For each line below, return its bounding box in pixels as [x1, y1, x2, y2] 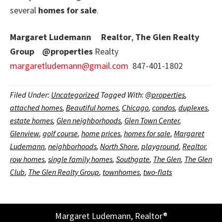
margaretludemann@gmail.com [10, 60, 128, 71]
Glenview [10, 128, 39, 138]
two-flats [143, 167, 172, 177]
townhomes [103, 167, 140, 177]
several [10, 4, 38, 16]
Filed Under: [10, 90, 51, 100]
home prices [81, 128, 120, 138]
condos [152, 103, 175, 112]
